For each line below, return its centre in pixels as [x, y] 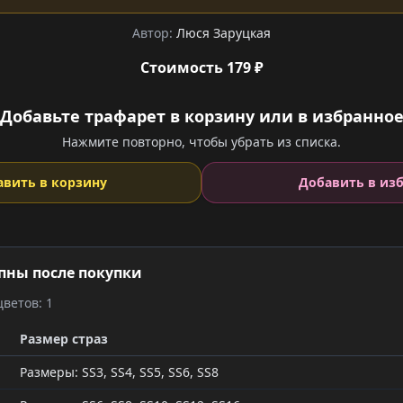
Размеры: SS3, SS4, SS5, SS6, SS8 [119, 372]
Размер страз [64, 339]
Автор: [154, 33]
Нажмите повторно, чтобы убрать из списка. [201, 142]
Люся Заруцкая [224, 33]
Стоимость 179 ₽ [201, 67]
